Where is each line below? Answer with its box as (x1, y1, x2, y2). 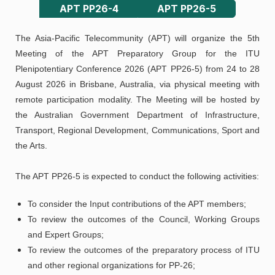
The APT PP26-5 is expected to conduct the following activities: (15, 171, 259, 181)
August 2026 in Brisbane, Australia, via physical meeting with (15, 79, 260, 89)
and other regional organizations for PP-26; (28, 260, 195, 270)
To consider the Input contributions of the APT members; (28, 199, 246, 209)
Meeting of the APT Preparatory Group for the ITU (15, 48, 260, 58)
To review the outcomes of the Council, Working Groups (28, 214, 260, 224)
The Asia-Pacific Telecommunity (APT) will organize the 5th (15, 33, 260, 43)
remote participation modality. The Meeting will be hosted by (15, 95, 260, 104)
